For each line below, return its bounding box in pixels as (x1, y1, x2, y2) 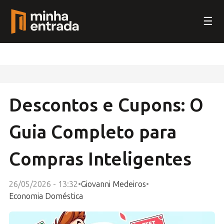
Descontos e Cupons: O (9, 94, 203, 116)
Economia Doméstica (9, 191, 83, 201)
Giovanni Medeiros (81, 179, 146, 189)
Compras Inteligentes (9, 148, 191, 170)
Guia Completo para (9, 121, 176, 143)
